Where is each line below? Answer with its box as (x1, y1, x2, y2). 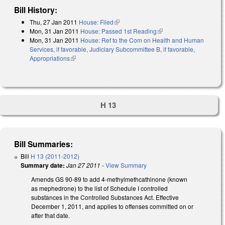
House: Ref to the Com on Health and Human (80, 35, 204, 44)
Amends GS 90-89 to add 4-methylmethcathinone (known (31, 175, 187, 184)
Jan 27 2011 (66, 161, 100, 170)
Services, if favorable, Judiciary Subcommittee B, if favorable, (30, 44, 195, 53)
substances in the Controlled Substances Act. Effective (31, 193, 179, 202)
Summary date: (21, 161, 65, 170)
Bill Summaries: (14, 138, 73, 150)
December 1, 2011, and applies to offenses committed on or (31, 202, 193, 211)
